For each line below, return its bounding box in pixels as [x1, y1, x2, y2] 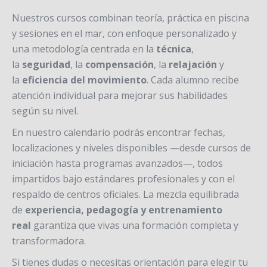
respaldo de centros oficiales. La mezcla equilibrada [12, 188, 239, 201]
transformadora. [12, 234, 86, 247]
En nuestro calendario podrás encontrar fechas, [12, 126, 225, 139]
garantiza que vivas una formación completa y [33, 219, 238, 232]
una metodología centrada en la [12, 42, 154, 55]
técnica [156, 42, 191, 55]
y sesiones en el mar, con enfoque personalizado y [12, 27, 237, 40]
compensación [85, 58, 154, 71]
